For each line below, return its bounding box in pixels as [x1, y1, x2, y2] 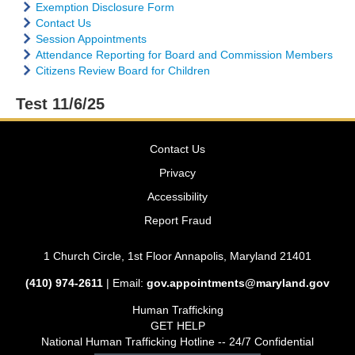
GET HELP [150, 319, 205, 332]
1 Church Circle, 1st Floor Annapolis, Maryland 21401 [44, 250, 311, 262]
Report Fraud [143, 214, 212, 227]
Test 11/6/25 [16, 95, 105, 113]
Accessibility [147, 190, 208, 203]
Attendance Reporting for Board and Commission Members [36, 48, 333, 61]
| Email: [106, 277, 147, 289]
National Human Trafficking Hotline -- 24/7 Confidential [41, 335, 314, 348]
